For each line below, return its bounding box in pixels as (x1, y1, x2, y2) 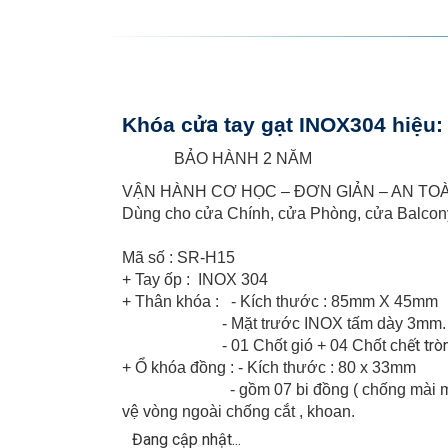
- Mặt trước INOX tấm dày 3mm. (122, 314, 446, 332)
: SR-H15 (165, 248, 239, 266)
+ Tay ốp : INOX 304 (122, 270, 272, 288)
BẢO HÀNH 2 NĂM (122, 149, 312, 167)
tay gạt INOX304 (218, 112, 392, 137)
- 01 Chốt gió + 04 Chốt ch (122, 336, 407, 354)
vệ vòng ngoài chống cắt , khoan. (122, 402, 359, 420)
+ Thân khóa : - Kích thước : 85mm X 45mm (122, 292, 438, 310)
